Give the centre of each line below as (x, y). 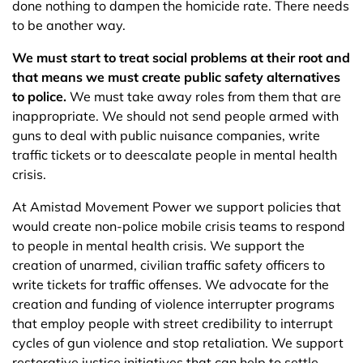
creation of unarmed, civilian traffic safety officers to (169, 265)
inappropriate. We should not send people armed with (175, 116)
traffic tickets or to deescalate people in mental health (175, 155)
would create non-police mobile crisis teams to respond (179, 226)
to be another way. (70, 25)
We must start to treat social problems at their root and (181, 58)
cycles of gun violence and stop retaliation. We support (178, 343)
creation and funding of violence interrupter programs (173, 304)
